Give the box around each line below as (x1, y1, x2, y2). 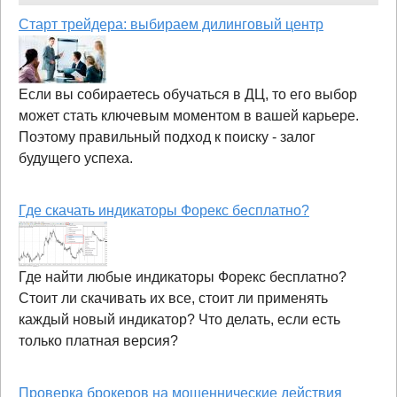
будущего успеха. (19, 150, 133, 166)
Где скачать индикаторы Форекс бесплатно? (19, 202, 309, 218)
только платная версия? (19, 332, 178, 348)
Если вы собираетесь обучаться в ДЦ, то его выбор (19, 86, 357, 102)
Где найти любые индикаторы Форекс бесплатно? (19, 269, 346, 284)
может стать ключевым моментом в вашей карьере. (19, 107, 359, 123)
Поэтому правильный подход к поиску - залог (19, 128, 315, 144)
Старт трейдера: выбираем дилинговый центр (19, 16, 323, 32)
